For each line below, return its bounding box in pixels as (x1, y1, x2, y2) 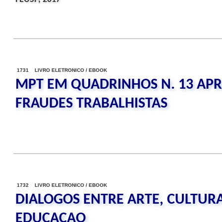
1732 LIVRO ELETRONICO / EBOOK (17, 182, 107, 188)
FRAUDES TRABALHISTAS (15, 96, 167, 111)
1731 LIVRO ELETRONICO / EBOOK (17, 67, 107, 73)
